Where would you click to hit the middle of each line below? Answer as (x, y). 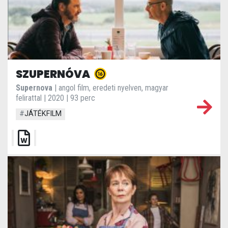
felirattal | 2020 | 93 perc (55, 98)
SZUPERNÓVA (54, 74)
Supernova (34, 88)
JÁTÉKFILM (43, 114)
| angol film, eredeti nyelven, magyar (110, 88)
